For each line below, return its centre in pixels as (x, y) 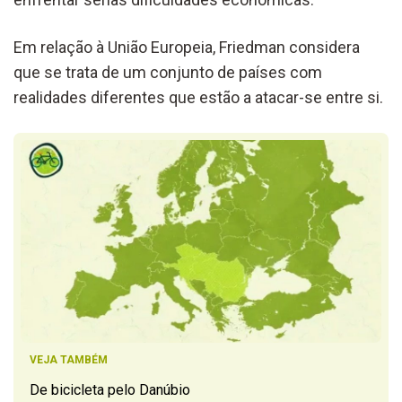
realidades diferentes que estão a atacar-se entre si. (198, 97)
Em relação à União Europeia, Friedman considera (187, 47)
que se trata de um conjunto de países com (168, 72)
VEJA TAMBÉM (69, 359)
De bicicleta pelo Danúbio (110, 389)
